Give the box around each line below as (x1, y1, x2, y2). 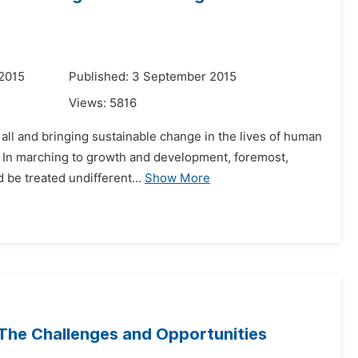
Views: (69, 96, 109, 110)
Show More (145, 171, 210, 185)
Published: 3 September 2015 (69, 70, 237, 84)
